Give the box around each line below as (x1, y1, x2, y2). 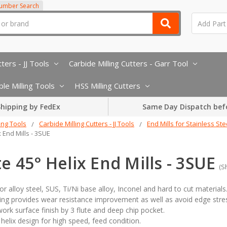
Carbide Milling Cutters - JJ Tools (39, 119, 134, 128)
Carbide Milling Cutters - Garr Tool (69, 58, 188, 68)
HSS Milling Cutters (74, 80, 140, 91)
